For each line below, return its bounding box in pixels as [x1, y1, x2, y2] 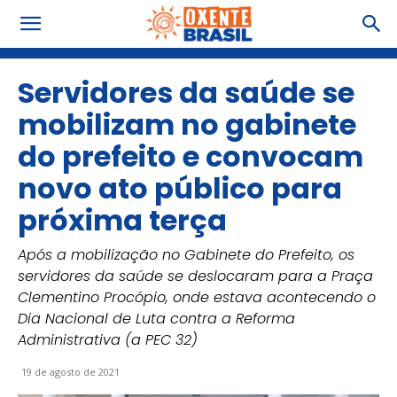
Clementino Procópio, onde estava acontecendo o [18, 287, 376, 307]
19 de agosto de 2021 [21, 365, 120, 378]
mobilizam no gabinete [18, 105, 356, 144]
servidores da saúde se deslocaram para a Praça [18, 266, 373, 286]
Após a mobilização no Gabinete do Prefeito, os [18, 245, 354, 265]
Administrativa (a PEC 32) [18, 330, 198, 350]
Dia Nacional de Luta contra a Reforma [18, 308, 295, 329]
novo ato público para [18, 168, 342, 208]
